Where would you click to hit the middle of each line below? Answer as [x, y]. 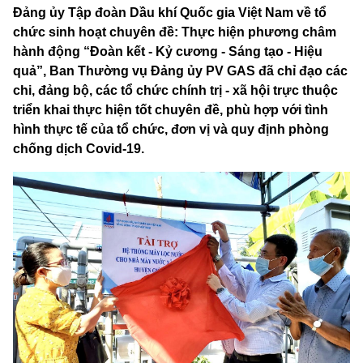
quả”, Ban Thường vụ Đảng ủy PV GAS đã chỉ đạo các [180, 71]
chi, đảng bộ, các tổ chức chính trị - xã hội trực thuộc [175, 91]
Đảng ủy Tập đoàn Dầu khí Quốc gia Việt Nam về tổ [170, 13]
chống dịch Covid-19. [79, 149]
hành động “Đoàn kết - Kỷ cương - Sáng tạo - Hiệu [168, 52]
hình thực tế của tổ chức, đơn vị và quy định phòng [171, 130]
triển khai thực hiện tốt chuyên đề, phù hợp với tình [171, 110]
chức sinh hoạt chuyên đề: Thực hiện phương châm [175, 32]
